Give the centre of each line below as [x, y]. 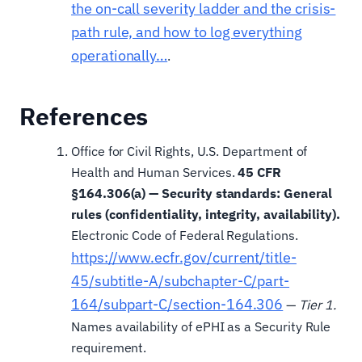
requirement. [109, 348]
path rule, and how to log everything [187, 32]
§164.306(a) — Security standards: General [202, 194]
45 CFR [260, 173]
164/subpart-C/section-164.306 [177, 305]
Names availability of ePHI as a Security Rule [201, 327]
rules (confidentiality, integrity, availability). [206, 215]
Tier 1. [318, 305]
